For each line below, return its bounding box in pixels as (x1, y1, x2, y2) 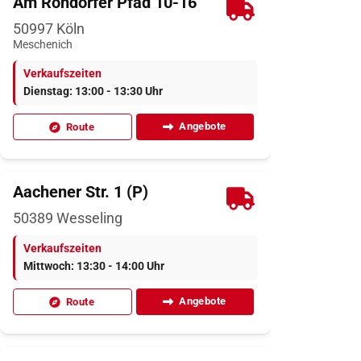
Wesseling (53, 209, 122, 226)
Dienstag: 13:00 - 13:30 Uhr (23, 84, 163, 98)
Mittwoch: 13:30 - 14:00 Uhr (23, 259, 164, 273)
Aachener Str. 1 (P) (13, 181, 148, 201)
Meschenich (13, 37, 73, 52)
